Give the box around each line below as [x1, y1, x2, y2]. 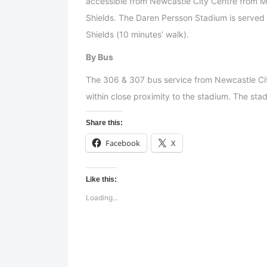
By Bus [86, 52, 113, 63]
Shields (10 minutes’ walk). [86, 29, 189, 40]
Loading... [86, 193, 118, 203]
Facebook [105, 138, 140, 149]
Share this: [86, 119, 123, 128]
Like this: [86, 175, 117, 184]
